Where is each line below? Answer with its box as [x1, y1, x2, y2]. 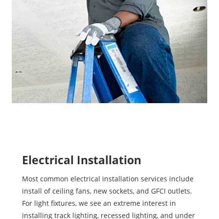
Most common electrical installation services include [22, 174, 194, 183]
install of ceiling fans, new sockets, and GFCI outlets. [22, 186, 192, 196]
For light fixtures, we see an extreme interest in [22, 198, 176, 208]
